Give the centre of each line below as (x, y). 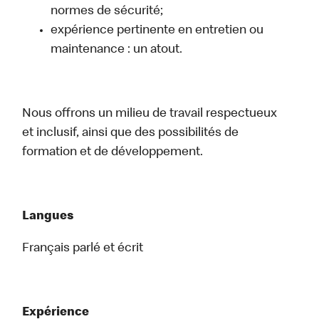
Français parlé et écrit (83, 249)
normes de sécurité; (107, 12)
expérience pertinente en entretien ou (157, 31)
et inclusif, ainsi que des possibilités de (131, 134)
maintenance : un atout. (117, 50)
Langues (48, 217)
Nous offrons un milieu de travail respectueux (150, 114)
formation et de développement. (113, 153)
